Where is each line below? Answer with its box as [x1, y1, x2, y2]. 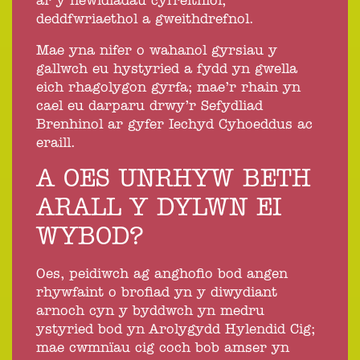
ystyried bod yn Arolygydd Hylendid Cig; [36, 323, 315, 337]
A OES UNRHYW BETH [36, 167, 311, 192]
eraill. [36, 137, 76, 150]
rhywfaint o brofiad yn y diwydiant [36, 286, 277, 300]
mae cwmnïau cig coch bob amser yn [36, 342, 289, 355]
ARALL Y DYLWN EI [36, 196, 281, 221]
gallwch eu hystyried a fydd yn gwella [36, 63, 297, 76]
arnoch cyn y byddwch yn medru [36, 305, 264, 318]
